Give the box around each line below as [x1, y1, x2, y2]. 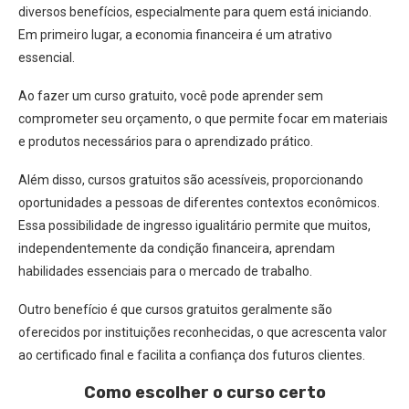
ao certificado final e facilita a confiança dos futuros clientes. [18, 348, 365, 362]
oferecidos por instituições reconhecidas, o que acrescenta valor [18, 325, 387, 340]
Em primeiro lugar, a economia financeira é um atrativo [18, 27, 332, 42]
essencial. [18, 50, 75, 65]
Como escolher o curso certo [83, 383, 326, 403]
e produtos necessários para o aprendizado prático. [18, 134, 313, 149]
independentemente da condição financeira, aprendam [18, 241, 335, 256]
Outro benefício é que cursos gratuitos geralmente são [18, 302, 332, 317]
